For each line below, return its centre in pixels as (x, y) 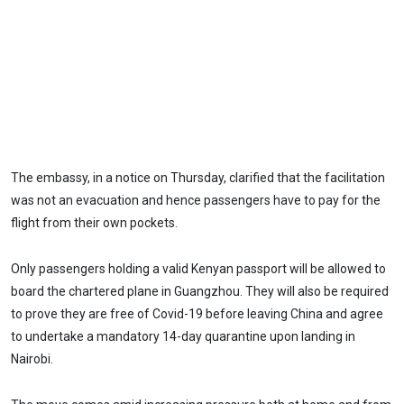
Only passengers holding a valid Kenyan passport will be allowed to (198, 269)
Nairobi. (32, 359)
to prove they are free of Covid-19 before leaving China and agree (197, 314)
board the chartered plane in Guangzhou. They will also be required (200, 292)
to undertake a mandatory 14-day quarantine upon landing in (183, 337)
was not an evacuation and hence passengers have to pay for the (196, 201)
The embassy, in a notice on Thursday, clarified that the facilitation (198, 178)
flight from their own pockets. (94, 223)
